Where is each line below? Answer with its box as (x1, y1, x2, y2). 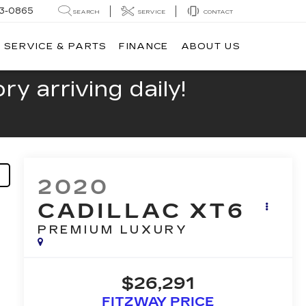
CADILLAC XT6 (37, 199, 245, 224)
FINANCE (119, 41, 169, 53)
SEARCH (73, 8, 100, 15)
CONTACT (204, 8, 233, 15)
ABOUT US (180, 41, 240, 53)
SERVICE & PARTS (3, 41, 107, 53)
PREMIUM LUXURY (37, 223, 189, 237)
